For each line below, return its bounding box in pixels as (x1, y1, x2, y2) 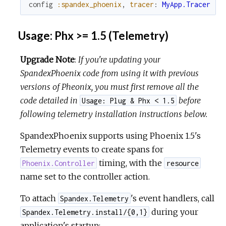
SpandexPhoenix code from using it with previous (20, 68, 199, 78)
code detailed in (20, 95, 80, 105)
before (177, 95, 201, 105)
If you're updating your (78, 54, 160, 65)
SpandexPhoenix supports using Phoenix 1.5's (20, 130, 201, 141)
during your (149, 206, 199, 217)
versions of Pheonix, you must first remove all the (20, 81, 199, 92)
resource (166, 158, 199, 167)
